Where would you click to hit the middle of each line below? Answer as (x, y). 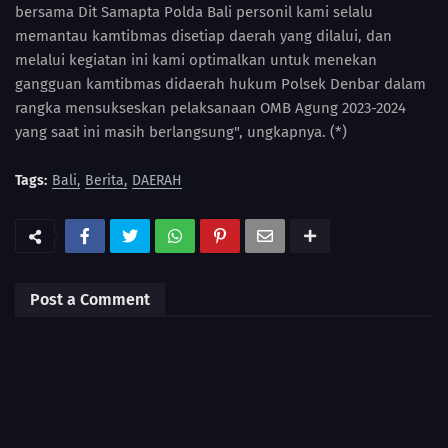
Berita (104, 181)
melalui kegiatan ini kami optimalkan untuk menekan (196, 60)
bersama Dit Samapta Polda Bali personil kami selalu (194, 12)
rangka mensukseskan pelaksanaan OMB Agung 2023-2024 (210, 108)
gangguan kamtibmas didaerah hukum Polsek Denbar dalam (220, 84)
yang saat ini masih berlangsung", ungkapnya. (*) (181, 132)
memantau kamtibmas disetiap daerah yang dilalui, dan (203, 36)
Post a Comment (90, 300)
